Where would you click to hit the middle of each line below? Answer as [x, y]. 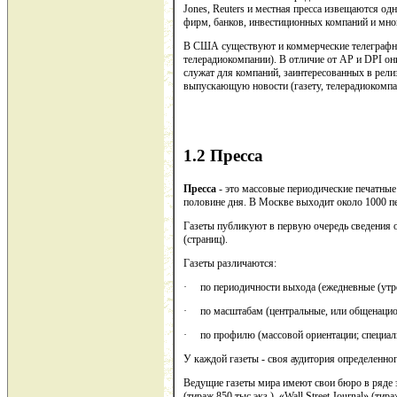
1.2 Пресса [223, 156]
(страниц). [206, 240]
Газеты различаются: [230, 264]
